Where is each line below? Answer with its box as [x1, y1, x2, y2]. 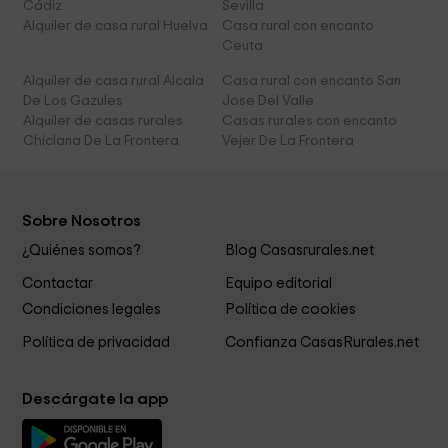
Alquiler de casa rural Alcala [23, 74, 205, 89]
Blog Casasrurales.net [224, 243, 374, 259]
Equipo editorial [224, 276, 332, 292]
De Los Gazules [23, 94, 124, 109]
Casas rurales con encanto [221, 114, 397, 129]
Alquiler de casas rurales [23, 114, 184, 129]
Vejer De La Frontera [221, 134, 354, 149]
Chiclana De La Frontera [23, 134, 180, 149]
